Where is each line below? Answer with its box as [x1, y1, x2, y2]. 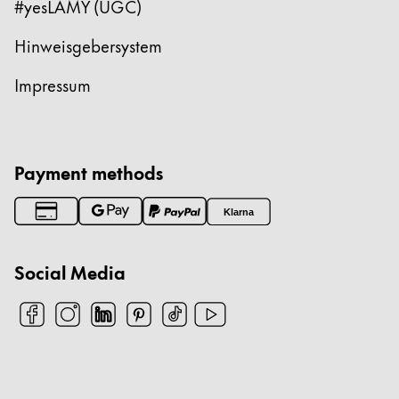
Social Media [14, 256, 126, 287]
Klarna [223, 206, 256, 217]
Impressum [14, 71, 91, 98]
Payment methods [14, 157, 163, 187]
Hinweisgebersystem [14, 32, 162, 59]
